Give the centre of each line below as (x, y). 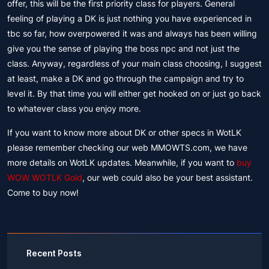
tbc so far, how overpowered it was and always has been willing (132, 33)
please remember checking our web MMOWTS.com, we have (127, 147)
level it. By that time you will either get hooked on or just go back (134, 93)
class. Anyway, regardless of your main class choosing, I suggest (134, 63)
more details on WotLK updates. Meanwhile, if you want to (122, 162)
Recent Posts (54, 253)
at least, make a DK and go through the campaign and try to (125, 78)
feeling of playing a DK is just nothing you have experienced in (129, 18)
